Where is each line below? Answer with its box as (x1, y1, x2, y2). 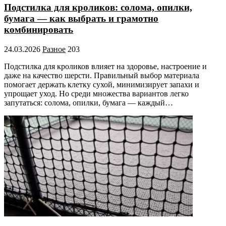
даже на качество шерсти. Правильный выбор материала (4, 71, 199, 80)
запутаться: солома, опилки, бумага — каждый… (4, 98, 173, 107)
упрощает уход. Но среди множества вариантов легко (4, 89, 189, 98)
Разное (42, 44, 66, 53)
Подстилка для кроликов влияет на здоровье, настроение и (4, 62, 207, 71)
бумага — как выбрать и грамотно (4, 13, 158, 24)
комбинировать (4, 24, 73, 35)
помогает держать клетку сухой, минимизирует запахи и (4, 80, 199, 89)
